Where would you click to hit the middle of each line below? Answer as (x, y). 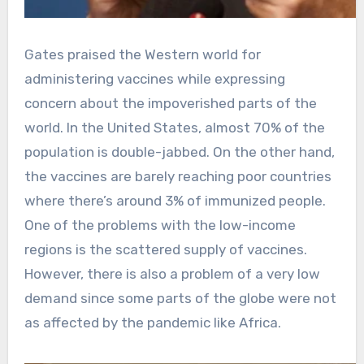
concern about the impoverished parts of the (170, 104)
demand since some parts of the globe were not (180, 299)
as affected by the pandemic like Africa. (152, 323)
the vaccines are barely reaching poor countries (178, 177)
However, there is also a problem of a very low (172, 274)
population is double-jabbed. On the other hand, (179, 152)
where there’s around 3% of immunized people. (175, 201)
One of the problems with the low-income (160, 225)
